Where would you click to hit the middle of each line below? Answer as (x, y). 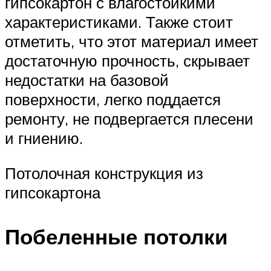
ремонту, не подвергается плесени (129, 119)
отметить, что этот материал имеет (132, 41)
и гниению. (44, 138)
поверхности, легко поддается (113, 100)
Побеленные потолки (116, 237)
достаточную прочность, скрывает (127, 61)
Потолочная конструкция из (104, 173)
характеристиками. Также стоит (119, 22)
